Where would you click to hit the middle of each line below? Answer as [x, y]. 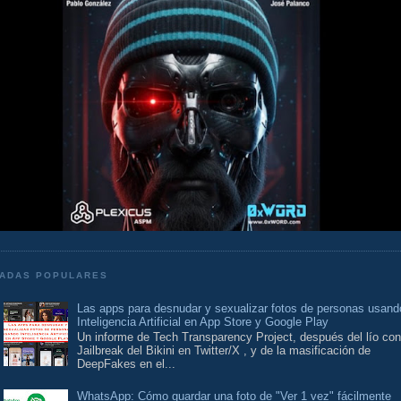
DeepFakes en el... [127, 364]
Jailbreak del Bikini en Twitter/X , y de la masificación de [224, 351]
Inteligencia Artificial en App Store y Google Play [203, 321]
